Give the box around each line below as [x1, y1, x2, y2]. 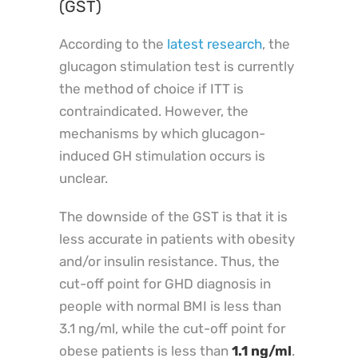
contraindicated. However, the [59, 102, 249, 119]
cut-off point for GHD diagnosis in [59, 275, 271, 292]
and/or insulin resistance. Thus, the [59, 253, 280, 269]
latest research [167, 35, 262, 52]
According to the [59, 35, 167, 52]
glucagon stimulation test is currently [59, 58, 294, 74]
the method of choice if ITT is [59, 80, 244, 97]
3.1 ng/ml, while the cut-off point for [59, 320, 285, 336]
